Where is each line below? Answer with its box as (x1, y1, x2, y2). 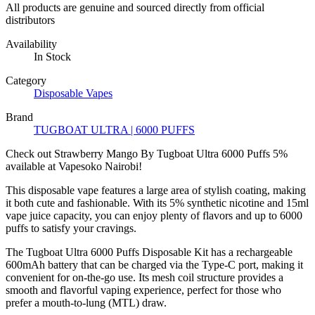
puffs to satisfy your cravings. (6, 221, 136, 234)
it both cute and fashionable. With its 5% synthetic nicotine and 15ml (6, 196, 309, 209)
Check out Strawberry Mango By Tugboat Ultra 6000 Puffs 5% (6, 147, 288, 160)
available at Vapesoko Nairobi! (6, 160, 142, 172)
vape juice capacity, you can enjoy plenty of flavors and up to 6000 (6, 209, 302, 221)
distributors (6, 13, 55, 26)
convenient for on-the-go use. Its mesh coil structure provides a (6, 271, 283, 283)
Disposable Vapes (34, 86, 112, 99)
